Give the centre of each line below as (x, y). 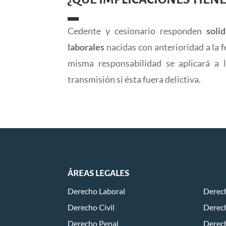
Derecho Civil (91, 207)
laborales (86, 47)
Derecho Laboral (97, 191)
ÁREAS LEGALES (99, 174)
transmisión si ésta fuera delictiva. (134, 79)
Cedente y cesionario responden (137, 31)
